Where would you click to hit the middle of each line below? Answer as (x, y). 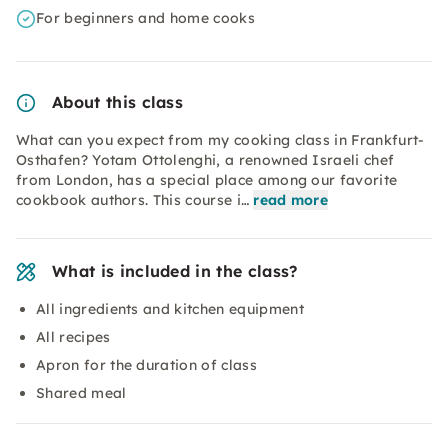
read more (291, 200)
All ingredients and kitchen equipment (170, 309)
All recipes (73, 337)
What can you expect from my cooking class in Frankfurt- (220, 140)
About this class (118, 102)
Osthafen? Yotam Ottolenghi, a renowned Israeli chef (205, 160)
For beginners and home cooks (145, 18)
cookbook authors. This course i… (133, 200)
